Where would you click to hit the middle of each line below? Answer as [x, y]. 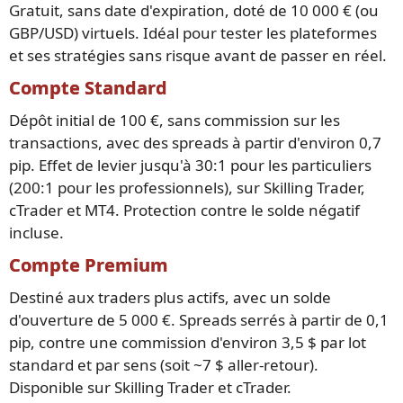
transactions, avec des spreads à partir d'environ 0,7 [195, 142]
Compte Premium [89, 264]
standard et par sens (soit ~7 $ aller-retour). [164, 364]
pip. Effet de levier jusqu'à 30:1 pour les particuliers [190, 165]
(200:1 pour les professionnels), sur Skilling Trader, [187, 187]
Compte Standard [88, 87]
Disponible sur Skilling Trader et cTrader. [150, 387]
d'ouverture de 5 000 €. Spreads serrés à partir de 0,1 [199, 319]
